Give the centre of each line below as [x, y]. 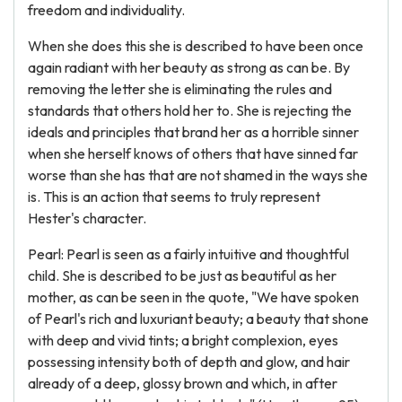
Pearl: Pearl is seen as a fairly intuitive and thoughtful [188, 254]
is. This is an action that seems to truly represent [174, 197]
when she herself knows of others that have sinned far [193, 153]
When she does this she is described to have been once [196, 46]
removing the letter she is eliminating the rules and [180, 89]
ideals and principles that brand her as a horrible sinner [193, 132]
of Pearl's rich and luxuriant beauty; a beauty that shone [198, 319]
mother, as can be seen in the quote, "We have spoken [193, 297]
